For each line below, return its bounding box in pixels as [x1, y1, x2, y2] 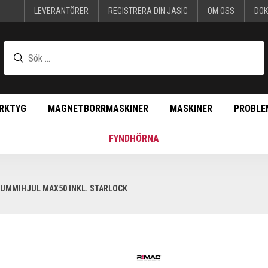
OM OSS [208, 6, 234, 16]
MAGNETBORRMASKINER [47, 103, 148, 114]
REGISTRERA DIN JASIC [108, 6, 188, 16]
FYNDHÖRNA [109, 133, 159, 144]
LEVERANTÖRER [34, 6, 89, 16]
